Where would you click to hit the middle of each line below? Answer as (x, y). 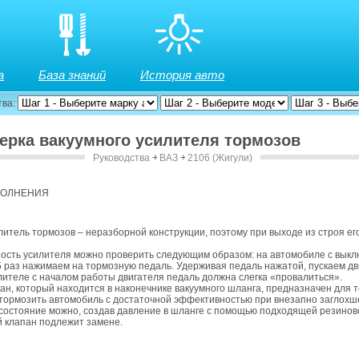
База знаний (72, 75)
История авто (182, 75)
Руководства (121, 158)
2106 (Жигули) (220, 158)
